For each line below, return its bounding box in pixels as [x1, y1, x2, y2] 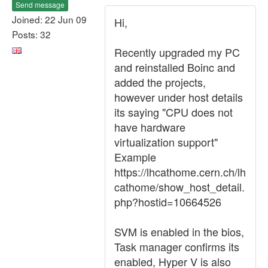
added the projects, [114, 74, 206, 90]
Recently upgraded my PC [114, 44, 240, 60]
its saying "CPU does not [114, 104, 233, 120]
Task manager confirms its [114, 239, 239, 254]
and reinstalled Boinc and [114, 59, 235, 75]
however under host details [114, 89, 243, 105]
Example [114, 149, 156, 165]
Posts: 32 [12, 27, 51, 41]
